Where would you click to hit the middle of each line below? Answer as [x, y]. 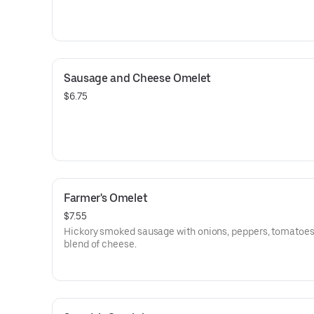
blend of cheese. [100, 244]
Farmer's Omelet [106, 198]
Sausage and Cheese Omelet [137, 78]
